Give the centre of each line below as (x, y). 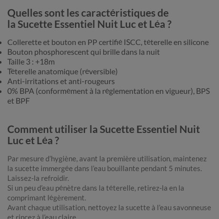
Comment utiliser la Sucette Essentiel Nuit (104, 129)
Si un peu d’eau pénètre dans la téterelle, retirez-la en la (96, 188)
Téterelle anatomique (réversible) (63, 71)
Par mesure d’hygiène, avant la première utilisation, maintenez (107, 159)
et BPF (19, 101)
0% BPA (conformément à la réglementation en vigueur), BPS (109, 91)
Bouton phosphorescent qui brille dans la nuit (84, 52)
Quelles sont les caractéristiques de (88, 13)
